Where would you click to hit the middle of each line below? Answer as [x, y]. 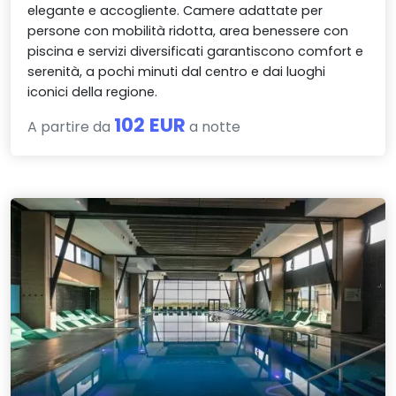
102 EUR [150, 126]
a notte [213, 127]
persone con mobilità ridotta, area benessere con [188, 31]
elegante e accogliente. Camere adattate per [175, 11]
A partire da [71, 127]
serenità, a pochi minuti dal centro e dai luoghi [177, 72]
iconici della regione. [93, 92]
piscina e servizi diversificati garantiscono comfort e [196, 52]
